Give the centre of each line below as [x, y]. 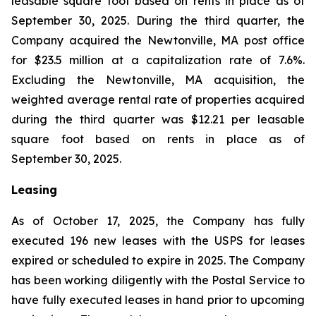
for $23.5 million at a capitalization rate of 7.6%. [158, 60]
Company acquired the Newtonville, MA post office [158, 40]
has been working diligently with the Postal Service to [158, 280]
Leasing [34, 190]
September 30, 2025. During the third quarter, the [158, 20]
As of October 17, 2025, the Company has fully [158, 221]
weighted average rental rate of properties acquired [158, 99]
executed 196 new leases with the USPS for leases [158, 241]
